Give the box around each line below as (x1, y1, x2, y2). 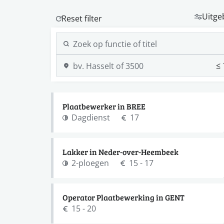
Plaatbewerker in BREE (62, 101, 145, 111)
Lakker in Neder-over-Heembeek (62, 146, 178, 157)
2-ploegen (71, 157, 109, 168)
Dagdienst (71, 112, 110, 122)
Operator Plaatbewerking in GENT (62, 192, 184, 202)
